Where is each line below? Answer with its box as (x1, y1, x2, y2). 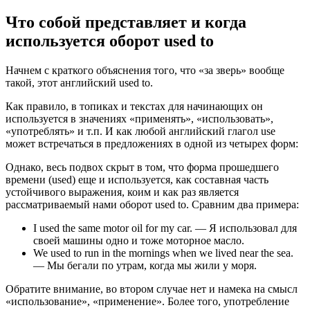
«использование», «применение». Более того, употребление (6, 295, 289, 307)
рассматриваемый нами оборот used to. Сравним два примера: (6, 198, 299, 210)
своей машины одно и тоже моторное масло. (33, 234, 244, 246)
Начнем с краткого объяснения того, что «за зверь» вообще (6, 64, 284, 76)
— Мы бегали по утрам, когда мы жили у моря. (33, 259, 257, 271)
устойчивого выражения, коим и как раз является (6, 185, 239, 198)
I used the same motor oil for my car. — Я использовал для (33, 221, 297, 234)
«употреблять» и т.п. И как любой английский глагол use (6, 125, 275, 137)
